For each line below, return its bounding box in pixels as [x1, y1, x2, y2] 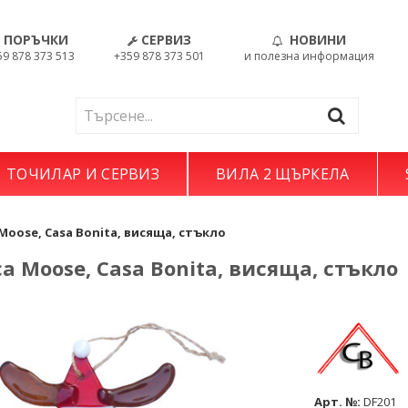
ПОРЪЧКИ [4, 31, 68, 48]
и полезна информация [243, 48, 374, 64]
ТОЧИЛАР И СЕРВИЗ [6, 164, 160, 184]
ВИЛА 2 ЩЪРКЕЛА [216, 164, 350, 184]
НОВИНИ [289, 31, 346, 48]
